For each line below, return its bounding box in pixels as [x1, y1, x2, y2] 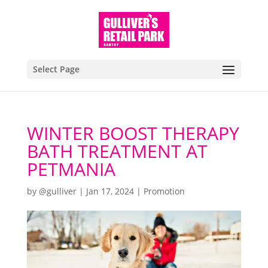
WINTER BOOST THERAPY [26, 121, 239, 145]
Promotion [143, 185, 185, 197]
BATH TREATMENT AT [26, 139, 208, 163]
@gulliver [38, 185, 77, 197]
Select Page [32, 63, 80, 75]
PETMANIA [26, 157, 115, 181]
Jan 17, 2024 [86, 185, 134, 197]
